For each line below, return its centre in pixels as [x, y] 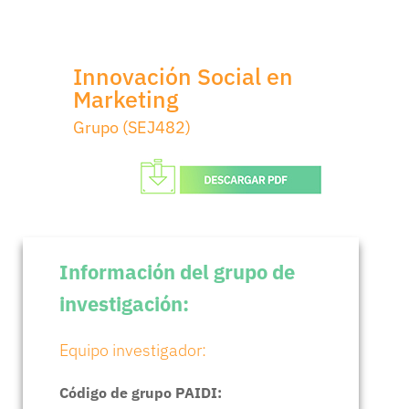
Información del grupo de [177, 272]
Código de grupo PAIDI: [141, 393]
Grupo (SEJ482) [132, 128]
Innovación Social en [183, 77]
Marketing [126, 100]
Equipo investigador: [133, 351]
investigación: [124, 304]
